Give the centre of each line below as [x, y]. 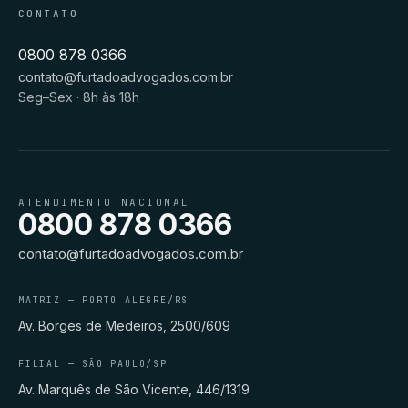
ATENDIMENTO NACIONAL [104, 202]
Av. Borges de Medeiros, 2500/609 [124, 325]
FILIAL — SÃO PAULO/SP [93, 363]
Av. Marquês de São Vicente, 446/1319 [134, 389]
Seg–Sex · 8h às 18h [79, 97]
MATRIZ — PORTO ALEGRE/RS [104, 300]
